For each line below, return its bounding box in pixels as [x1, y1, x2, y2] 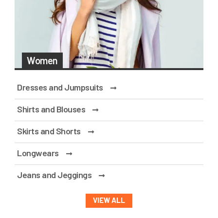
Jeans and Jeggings [17, 169, 91, 181]
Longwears [17, 147, 59, 159]
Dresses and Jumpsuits [17, 82, 103, 93]
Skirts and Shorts [17, 126, 81, 137]
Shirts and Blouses [17, 104, 85, 115]
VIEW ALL [93, 196, 125, 205]
